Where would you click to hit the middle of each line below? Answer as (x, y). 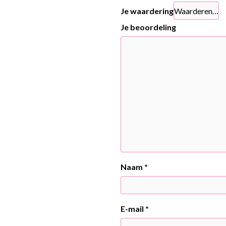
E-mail (133, 208)
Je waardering (147, 11)
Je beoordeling (148, 27)
